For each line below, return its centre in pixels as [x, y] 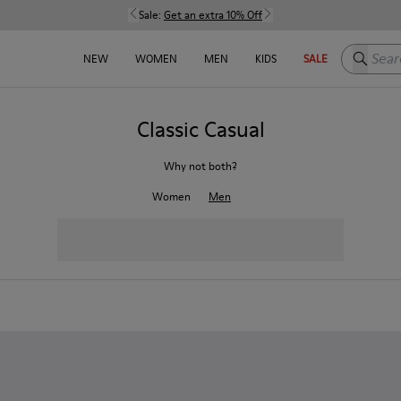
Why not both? [200, 166]
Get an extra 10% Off [213, 15]
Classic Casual [200, 129]
